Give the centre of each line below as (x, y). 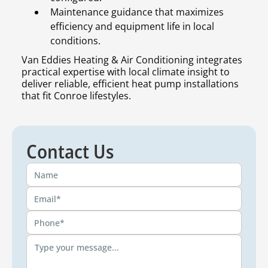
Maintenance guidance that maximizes (137, 12)
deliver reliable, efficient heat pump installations (130, 84)
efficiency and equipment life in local (132, 27)
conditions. (75, 41)
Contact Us (70, 151)
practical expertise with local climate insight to (126, 72)
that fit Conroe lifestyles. (76, 96)
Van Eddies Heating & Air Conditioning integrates (132, 60)
